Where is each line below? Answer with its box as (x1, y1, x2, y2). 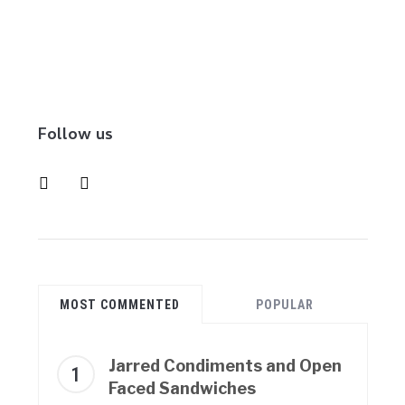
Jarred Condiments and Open (108, 355, 342, 375)
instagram (27, 169, 99, 187)
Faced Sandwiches (108, 378, 256, 398)
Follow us (37, 122, 113, 149)
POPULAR (256, 297, 315, 312)
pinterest (68, 169, 135, 187)
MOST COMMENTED (60, 297, 181, 312)
